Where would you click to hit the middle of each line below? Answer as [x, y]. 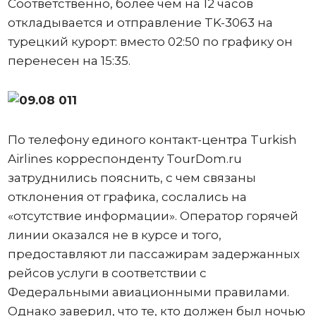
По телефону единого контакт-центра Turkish [152, 140]
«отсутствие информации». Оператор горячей [153, 216]
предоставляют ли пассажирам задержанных [153, 254]
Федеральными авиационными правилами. [148, 292]
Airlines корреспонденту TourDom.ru [124, 159]
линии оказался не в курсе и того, [114, 235]
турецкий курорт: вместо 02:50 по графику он [150, 42]
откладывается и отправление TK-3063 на [140, 23]
